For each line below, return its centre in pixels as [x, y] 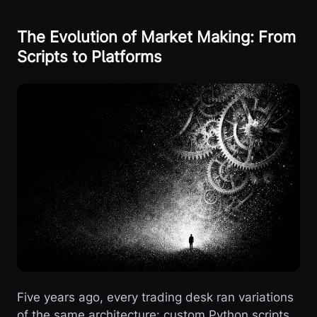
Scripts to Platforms [90, 56]
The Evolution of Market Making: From [156, 36]
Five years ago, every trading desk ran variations [155, 298]
